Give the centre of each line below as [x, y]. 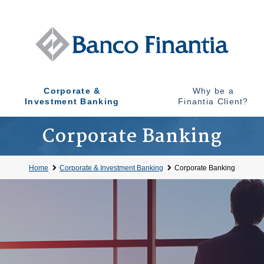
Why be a [213, 91]
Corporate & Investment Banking [111, 168]
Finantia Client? [213, 101]
